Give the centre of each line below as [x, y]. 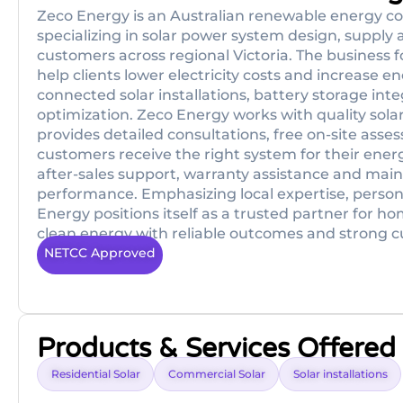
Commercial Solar [217, 374]
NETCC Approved [100, 253]
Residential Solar [96, 374]
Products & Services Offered [216, 349]
